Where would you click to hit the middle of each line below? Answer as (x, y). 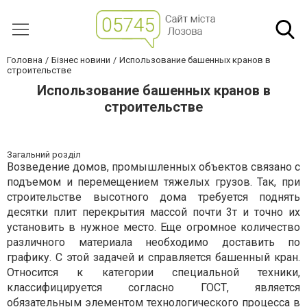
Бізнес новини (81, 60)
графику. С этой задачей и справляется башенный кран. (153, 257)
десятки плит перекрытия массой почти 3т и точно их (153, 212)
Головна (25, 60)
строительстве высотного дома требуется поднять (153, 197)
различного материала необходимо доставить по (153, 242)
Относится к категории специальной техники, (153, 272)
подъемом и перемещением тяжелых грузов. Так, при (153, 182)
